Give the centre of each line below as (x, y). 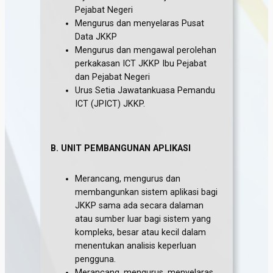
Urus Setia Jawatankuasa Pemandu (145, 90)
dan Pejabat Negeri (113, 77)
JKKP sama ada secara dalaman (140, 206)
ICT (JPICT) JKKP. (110, 104)
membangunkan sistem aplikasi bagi (147, 193)
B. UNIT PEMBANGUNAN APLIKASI (121, 148)
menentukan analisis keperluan (136, 246)
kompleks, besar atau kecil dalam (141, 233)
